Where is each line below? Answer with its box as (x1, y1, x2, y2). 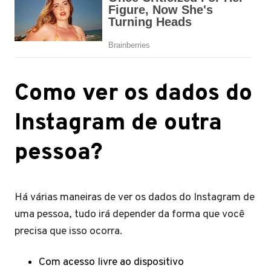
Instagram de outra (15, 108, 222, 139)
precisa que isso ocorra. (15, 224, 125, 238)
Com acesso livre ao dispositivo (39, 255, 184, 269)
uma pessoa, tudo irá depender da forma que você (15, 207, 244, 221)
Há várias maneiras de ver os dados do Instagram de (15, 190, 255, 204)
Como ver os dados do (15, 79, 252, 109)
